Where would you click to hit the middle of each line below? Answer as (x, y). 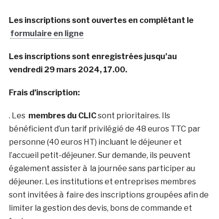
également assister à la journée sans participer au (102, 169)
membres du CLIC (62, 116)
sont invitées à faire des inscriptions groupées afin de (109, 195)
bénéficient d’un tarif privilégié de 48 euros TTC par (104, 129)
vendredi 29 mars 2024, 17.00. (69, 70)
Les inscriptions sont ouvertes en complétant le (101, 21)
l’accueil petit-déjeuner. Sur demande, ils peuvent (99, 155)
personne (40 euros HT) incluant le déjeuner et (95, 142)
